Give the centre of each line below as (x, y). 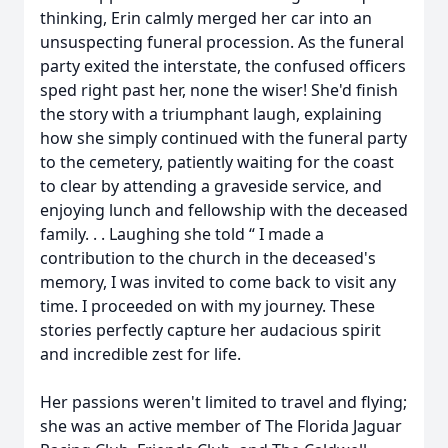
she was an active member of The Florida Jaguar (221, 426)
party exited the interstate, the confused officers (223, 66)
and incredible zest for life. (140, 354)
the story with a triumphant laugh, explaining (211, 114)
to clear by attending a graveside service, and (211, 186)
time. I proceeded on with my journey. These (207, 306)
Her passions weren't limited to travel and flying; (223, 402)
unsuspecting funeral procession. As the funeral (222, 42)
